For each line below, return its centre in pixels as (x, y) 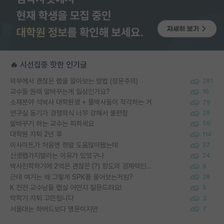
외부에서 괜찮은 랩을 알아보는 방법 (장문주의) (74, 81)
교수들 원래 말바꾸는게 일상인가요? (60, 92)
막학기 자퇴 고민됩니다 (42, 198)
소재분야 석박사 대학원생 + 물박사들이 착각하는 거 (81, 102)
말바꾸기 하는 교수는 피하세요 (52, 124)
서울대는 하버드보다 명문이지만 (54, 209)
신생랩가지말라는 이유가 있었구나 (57, 155)
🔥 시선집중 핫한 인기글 (48, 64)
